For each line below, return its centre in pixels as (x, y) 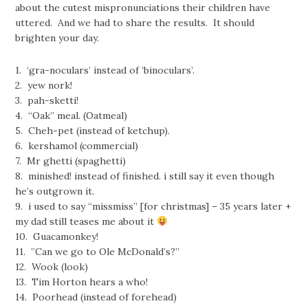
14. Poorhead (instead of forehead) (96, 297)
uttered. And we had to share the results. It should (135, 22)
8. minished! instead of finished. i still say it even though (145, 176)
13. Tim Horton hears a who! (82, 282)
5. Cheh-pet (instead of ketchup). (93, 130)
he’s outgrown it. (55, 191)
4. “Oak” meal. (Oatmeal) (71, 115)
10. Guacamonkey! (57, 236)
